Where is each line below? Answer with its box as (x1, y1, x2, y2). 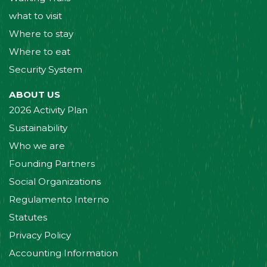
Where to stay (9, 28, 73, 40)
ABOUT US (9, 88, 60, 100)
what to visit (9, 10, 62, 22)
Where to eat (9, 46, 70, 58)
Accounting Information (9, 247, 118, 259)
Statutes (9, 211, 47, 223)
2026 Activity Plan (9, 104, 88, 116)
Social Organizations (9, 175, 101, 187)
